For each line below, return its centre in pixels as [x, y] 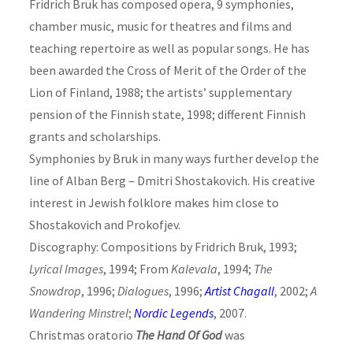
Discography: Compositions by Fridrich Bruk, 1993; [163, 246]
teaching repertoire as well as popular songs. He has [169, 48]
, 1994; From [137, 268]
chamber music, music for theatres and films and [160, 26]
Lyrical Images [66, 268]
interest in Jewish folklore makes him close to [154, 202]
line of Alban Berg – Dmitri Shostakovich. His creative [172, 180]
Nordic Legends [173, 312]
